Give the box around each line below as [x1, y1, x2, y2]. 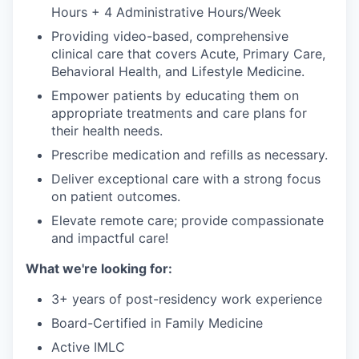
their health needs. [51, 123, 163, 139]
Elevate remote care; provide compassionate [51, 212, 324, 228]
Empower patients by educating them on [51, 87, 299, 103]
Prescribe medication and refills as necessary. [51, 147, 328, 163]
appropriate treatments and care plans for [51, 105, 307, 121]
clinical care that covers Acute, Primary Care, [51, 46, 325, 62]
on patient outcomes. [51, 188, 180, 204]
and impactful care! [51, 230, 168, 246]
